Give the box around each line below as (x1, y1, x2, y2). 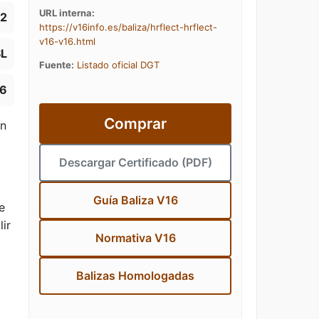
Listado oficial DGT (77, 59, 159, 70)
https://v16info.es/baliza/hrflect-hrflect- (39, 21, 217, 33)
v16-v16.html (39, 36, 95, 47)
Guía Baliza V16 (93, 193, 178, 207)
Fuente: (39, 59, 74, 70)
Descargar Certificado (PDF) (58, 155, 212, 169)
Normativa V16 (95, 231, 176, 245)
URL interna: (39, 7, 95, 19)
